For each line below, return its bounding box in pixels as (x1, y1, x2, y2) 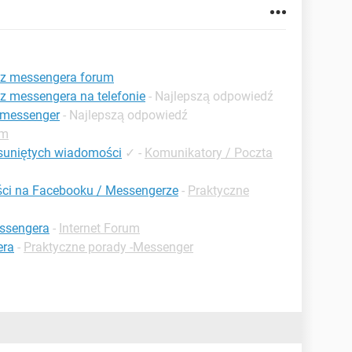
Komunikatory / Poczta (145, 145, 273, 160)
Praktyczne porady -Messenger (24, 240, 193, 255)
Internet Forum (59, 221, 140, 236)
